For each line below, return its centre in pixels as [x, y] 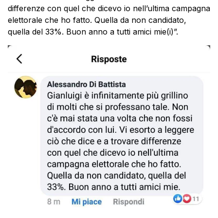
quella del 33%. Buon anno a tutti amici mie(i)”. [93, 31]
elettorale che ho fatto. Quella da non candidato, [97, 20]
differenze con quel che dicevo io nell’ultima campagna [109, 8]
